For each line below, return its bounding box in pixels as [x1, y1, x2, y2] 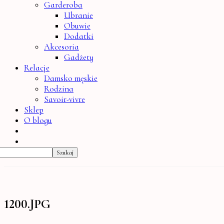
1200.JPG [4, 195, 50, 211]
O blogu [24, 115, 52, 125]
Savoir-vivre [44, 94, 85, 104]
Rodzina [44, 83, 73, 94]
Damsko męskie [44, 73, 97, 83]
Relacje [24, 62, 49, 73]
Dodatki [64, 31, 93, 41]
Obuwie [64, 20, 90, 31]
